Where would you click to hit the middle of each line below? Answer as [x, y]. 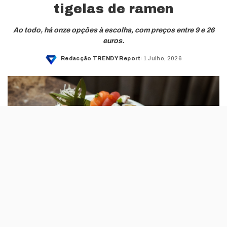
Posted [71, 62]
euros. [113, 41]
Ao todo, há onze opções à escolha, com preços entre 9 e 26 [113, 30]
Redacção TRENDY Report [101, 59]
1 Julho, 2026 [163, 59]
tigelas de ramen [113, 9]
